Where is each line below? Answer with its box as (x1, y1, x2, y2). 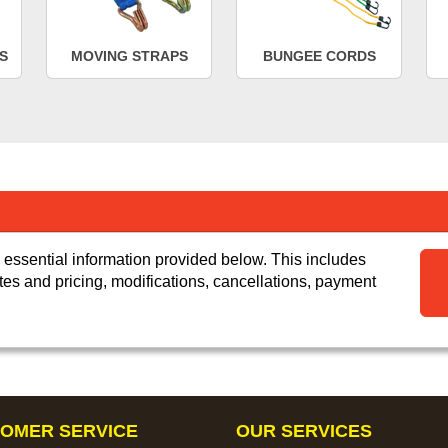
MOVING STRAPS (70, 47, 188, 64)
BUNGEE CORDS (262, 47, 376, 64)
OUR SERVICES (236, 420, 372, 441)
